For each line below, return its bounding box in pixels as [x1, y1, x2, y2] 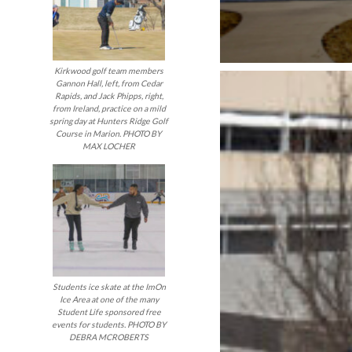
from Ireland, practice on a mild [52, 103, 166, 113]
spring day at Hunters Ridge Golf [49, 115, 169, 126]
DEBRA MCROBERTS [69, 332, 149, 343]
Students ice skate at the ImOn [52, 282, 166, 292]
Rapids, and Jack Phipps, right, [54, 90, 163, 101]
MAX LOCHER [82, 141, 136, 151]
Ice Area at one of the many [59, 295, 159, 305]
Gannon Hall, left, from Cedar [55, 78, 163, 88]
